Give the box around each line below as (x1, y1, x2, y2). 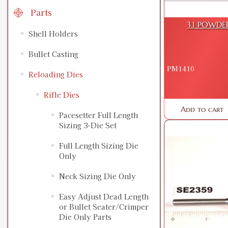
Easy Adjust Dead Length (59, 191, 149, 202)
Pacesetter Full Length (59, 110, 138, 121)
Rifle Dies (44, 90, 79, 100)
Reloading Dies (28, 69, 83, 80)
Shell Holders (28, 28, 78, 39)
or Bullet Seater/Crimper (59, 202, 149, 212)
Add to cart (181, 104, 224, 114)
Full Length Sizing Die (59, 140, 138, 151)
